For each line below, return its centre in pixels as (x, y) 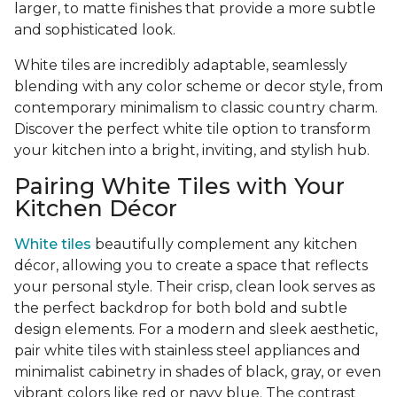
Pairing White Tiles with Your (179, 187)
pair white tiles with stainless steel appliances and (187, 351)
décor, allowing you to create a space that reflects (191, 266)
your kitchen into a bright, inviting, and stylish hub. (192, 151)
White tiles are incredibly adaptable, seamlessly (181, 66)
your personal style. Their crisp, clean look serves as (195, 287)
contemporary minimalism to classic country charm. (196, 108)
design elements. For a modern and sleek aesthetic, (196, 330)
